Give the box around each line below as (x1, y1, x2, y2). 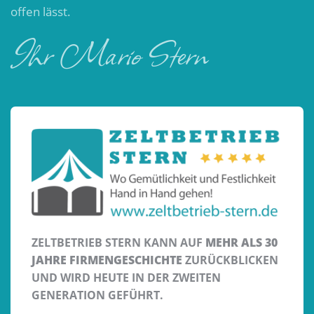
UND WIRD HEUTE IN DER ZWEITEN (32, 269, 221, 285)
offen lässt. (11, 3, 71, 20)
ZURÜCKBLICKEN (182, 252, 278, 268)
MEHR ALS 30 (205, 234, 278, 250)
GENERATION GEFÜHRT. (32, 287, 163, 303)
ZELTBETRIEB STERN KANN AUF (32, 234, 205, 250)
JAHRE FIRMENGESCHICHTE (32, 252, 182, 268)
